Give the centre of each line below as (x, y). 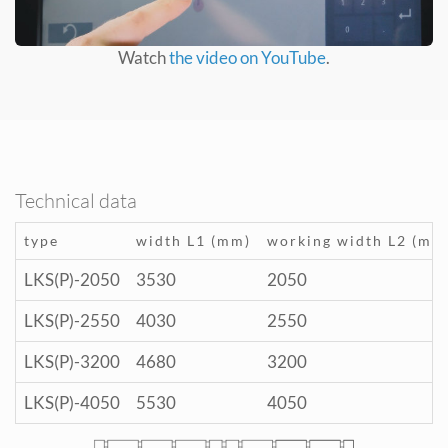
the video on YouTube (247, 58)
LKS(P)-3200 (72, 362)
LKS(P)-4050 (72, 403)
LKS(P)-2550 (72, 321)
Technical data (76, 201)
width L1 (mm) (193, 241)
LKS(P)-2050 (72, 280)
